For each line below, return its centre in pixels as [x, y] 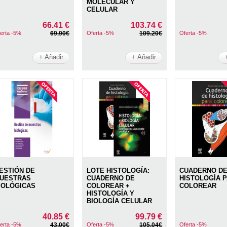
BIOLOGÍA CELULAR [120, 201]
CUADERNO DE [111, 178]
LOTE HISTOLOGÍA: [118, 171]
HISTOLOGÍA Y [111, 194]
